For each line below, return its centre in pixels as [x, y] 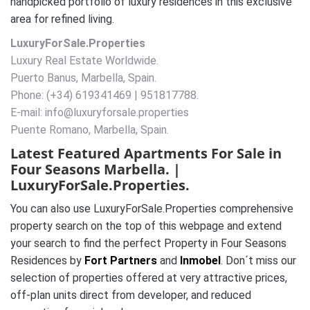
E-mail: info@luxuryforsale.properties [100, 113]
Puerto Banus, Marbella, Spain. [83, 78]
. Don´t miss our [258, 261]
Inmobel [200, 261]
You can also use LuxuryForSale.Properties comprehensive [152, 209]
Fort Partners [121, 261]
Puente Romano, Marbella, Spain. [90, 130]
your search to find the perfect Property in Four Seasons [148, 244]
